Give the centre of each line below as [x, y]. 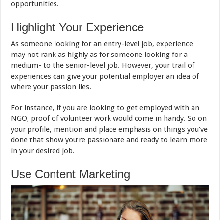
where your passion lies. [51, 87]
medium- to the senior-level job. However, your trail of [103, 66]
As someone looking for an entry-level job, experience [102, 44]
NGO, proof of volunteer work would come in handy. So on [109, 119]
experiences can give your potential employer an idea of [105, 76]
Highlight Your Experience [78, 27]
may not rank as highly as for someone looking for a [99, 55]
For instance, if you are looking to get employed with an [105, 108]
